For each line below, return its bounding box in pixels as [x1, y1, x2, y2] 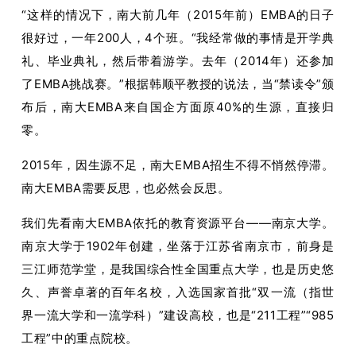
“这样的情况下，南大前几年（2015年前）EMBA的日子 [21, 6, 335, 22]
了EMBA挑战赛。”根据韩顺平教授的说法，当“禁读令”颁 [21, 75, 335, 91]
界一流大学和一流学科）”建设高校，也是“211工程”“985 [21, 307, 335, 323]
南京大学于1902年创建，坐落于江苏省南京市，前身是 [21, 238, 335, 253]
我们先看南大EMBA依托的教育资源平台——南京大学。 [21, 215, 335, 230]
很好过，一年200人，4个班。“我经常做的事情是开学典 [21, 29, 335, 45]
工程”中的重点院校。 [21, 330, 138, 346]
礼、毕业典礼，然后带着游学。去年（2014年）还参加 [21, 52, 335, 68]
